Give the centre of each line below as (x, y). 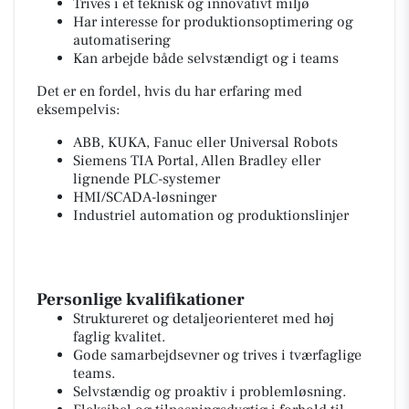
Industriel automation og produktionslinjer (211, 215)
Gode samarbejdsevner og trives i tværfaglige (217, 355)
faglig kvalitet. (119, 337)
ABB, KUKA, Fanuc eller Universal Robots (205, 142)
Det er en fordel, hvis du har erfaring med (169, 91)
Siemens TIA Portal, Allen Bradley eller (197, 161)
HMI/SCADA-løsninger (145, 197)
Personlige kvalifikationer (141, 299)
